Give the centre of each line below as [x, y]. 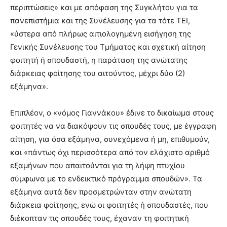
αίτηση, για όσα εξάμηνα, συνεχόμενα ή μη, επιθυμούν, [110, 139]
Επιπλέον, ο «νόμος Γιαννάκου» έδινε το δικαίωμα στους [112, 112]
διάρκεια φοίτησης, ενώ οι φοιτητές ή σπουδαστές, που [109, 205]
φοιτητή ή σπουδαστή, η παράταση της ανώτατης [99, 60]
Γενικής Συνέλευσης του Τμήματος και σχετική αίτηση [108, 47]
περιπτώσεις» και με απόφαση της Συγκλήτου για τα [104, 7]
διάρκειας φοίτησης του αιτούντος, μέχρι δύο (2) [98, 73]
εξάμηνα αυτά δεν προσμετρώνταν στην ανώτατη [101, 192]
